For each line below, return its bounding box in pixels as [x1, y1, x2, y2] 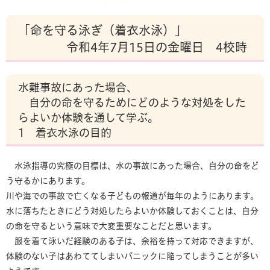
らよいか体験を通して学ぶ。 [18, 112, 159, 123]
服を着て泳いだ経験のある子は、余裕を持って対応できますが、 [6, 237, 259, 245]
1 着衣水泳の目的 [18, 127, 111, 138]
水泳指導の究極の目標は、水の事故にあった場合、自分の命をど [6, 162, 259, 170]
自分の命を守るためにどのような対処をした [18, 97, 246, 108]
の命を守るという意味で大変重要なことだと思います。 [6, 222, 216, 230]
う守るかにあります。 [6, 177, 90, 185]
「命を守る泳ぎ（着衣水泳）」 [18, 24, 187, 36]
